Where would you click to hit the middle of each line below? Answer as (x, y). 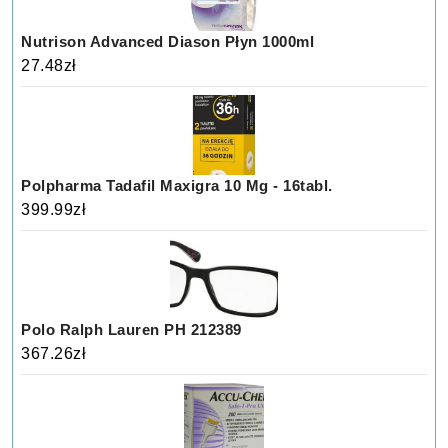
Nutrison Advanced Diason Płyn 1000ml (168, 41)
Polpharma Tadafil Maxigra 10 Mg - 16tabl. (177, 185)
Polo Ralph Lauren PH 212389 (131, 329)
